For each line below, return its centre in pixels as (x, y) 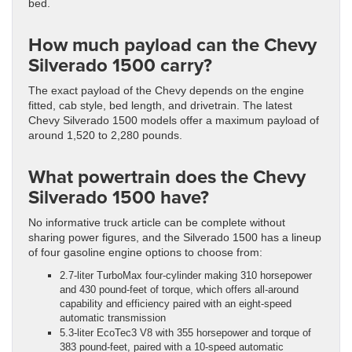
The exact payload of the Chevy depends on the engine (166, 91)
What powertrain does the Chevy (167, 177)
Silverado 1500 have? (119, 197)
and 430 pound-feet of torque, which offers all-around (179, 290)
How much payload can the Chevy (172, 45)
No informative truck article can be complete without (157, 223)
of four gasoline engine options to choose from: (145, 253)
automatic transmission (113, 318)
